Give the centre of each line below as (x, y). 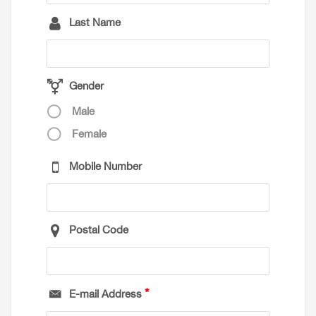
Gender (86, 86)
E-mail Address (105, 294)
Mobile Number (105, 166)
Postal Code (99, 230)
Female (89, 134)
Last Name (95, 22)
